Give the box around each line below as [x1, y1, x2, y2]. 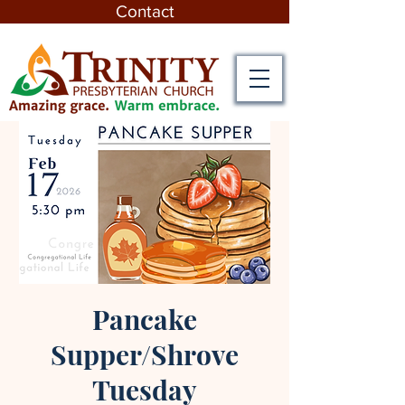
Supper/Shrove [51, 336, 239, 372]
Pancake [92, 301, 197, 337]
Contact [115, 2, 174, 21]
